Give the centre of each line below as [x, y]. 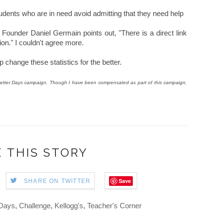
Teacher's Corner [114, 205]
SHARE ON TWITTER [57, 181]
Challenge [35, 205]
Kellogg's [69, 205]
